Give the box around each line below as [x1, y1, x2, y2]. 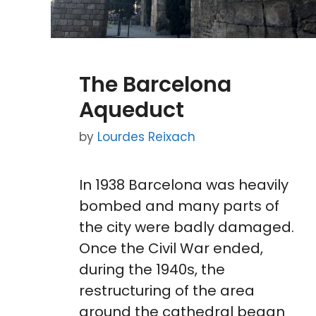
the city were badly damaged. [79, 217, 294, 238]
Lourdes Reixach [97, 128, 195, 146]
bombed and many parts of [79, 196, 279, 217]
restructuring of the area [79, 281, 255, 301]
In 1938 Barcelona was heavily [79, 175, 288, 195]
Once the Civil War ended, [79, 238, 263, 259]
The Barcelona [79, 69, 231, 99]
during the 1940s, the [79, 260, 225, 280]
